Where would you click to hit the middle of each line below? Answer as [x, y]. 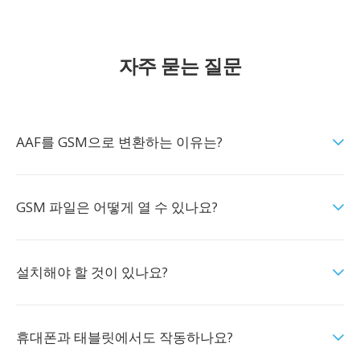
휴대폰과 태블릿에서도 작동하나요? [125, 337]
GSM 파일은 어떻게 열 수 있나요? [117, 207]
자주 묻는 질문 [180, 65]
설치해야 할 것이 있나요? [92, 272]
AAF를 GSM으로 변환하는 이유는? [119, 142]
